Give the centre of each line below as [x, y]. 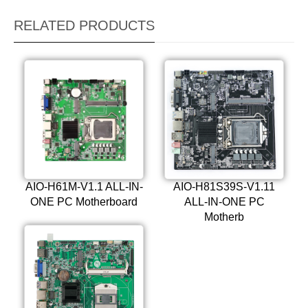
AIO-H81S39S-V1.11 [224, 186]
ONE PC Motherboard [84, 201]
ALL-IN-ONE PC [224, 201]
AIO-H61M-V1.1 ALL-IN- [84, 186]
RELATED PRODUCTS [84, 25]
